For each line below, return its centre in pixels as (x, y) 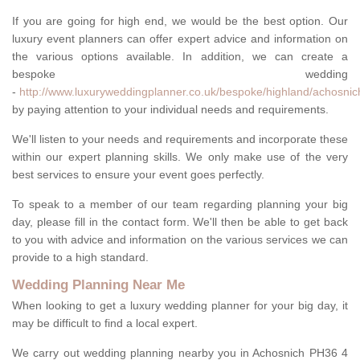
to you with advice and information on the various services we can (180, 240)
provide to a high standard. (82, 258)
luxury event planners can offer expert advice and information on (180, 39)
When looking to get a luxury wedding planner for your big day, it (180, 306)
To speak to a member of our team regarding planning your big (180, 205)
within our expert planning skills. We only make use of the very (180, 157)
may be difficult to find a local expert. (105, 323)
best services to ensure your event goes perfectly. (138, 175)
